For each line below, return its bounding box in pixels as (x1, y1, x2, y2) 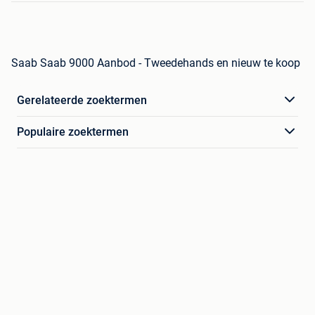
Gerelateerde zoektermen (17, 93, 147, 107)
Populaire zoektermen (17, 124, 129, 139)
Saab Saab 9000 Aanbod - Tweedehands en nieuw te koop (11, 56, 300, 70)
